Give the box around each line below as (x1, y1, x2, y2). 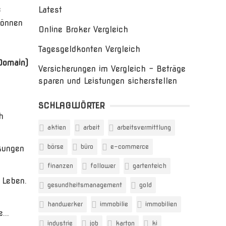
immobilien (145, 200, 177, 208)
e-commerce (110, 143, 149, 150)
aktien (47, 124, 66, 131)
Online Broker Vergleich (38, 25, 128, 34)
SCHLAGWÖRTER (38, 101, 105, 110)
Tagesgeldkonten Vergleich (38, 44, 140, 54)
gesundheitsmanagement (47, 181, 122, 189)
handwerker (47, 200, 83, 208)
